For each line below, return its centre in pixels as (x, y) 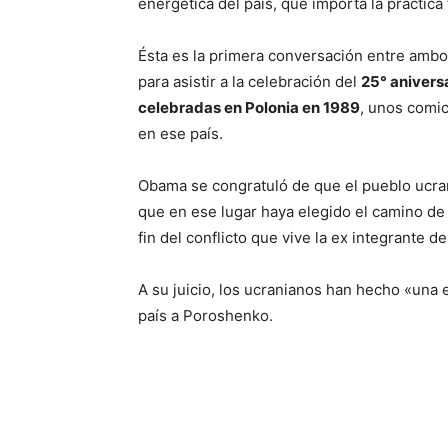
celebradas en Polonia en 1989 (249, 107)
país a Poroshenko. (205, 315)
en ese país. (180, 133)
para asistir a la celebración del (249, 81)
